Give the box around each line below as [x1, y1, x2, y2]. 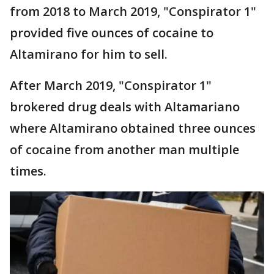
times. [10, 163, 46, 180]
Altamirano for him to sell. [10, 46, 168, 63]
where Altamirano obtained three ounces [10, 120, 256, 137]
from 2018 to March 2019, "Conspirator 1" [10, 3, 256, 20]
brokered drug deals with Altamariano [10, 98, 240, 116]
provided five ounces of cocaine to [10, 24, 213, 42]
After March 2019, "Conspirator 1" [10, 77, 212, 94]
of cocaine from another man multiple [10, 141, 239, 158]
